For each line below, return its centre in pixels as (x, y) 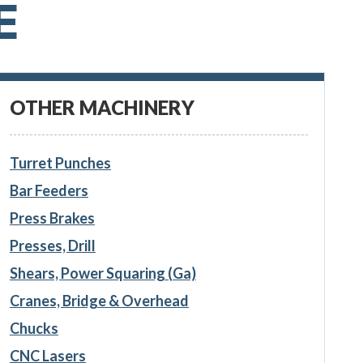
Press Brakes (52, 218)
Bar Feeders (49, 190)
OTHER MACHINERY (102, 107)
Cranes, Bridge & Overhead (99, 300)
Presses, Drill (52, 245)
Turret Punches (60, 162)
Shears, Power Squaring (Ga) (102, 273)
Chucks (34, 328)
